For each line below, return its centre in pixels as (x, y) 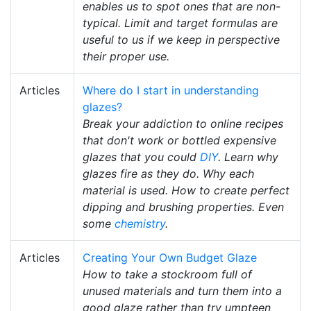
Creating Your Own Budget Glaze (170, 258)
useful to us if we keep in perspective (181, 40)
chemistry (140, 224)
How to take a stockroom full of (167, 275)
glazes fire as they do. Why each (168, 174)
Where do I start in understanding (171, 91)
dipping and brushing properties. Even (183, 207)
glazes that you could (141, 157)
